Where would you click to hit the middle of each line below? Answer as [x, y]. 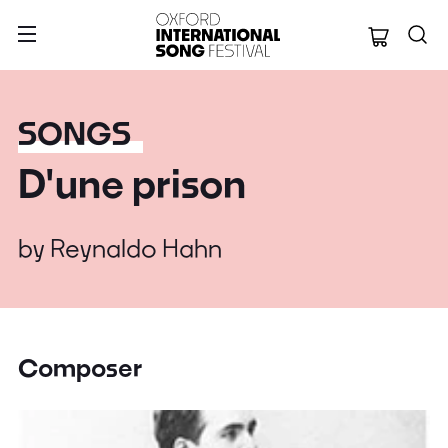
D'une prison [132, 183]
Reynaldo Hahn [136, 247]
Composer [80, 367]
